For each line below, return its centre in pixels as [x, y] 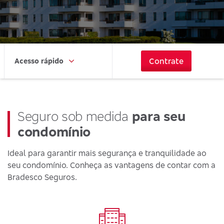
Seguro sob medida [75, 116]
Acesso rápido [39, 61]
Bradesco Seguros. [42, 177]
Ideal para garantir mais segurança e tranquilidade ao [107, 153]
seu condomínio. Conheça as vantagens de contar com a [111, 165]
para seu [158, 116]
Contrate [166, 61]
